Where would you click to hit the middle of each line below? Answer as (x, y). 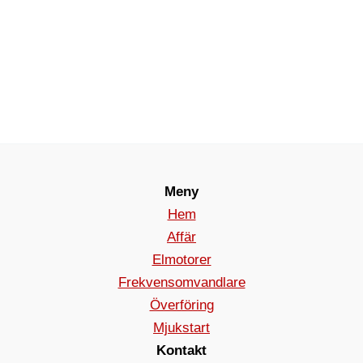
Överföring (181, 305)
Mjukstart (181, 327)
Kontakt (181, 350)
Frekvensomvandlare (181, 282)
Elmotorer (181, 259)
